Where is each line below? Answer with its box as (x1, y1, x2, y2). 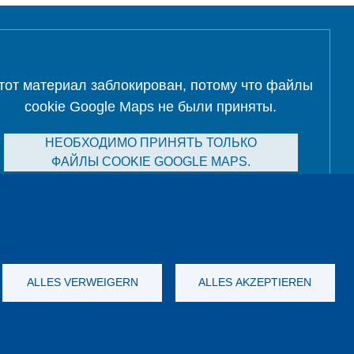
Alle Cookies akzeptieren (84, 189, 218, 201)
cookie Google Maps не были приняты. (24, 99, 277, 115)
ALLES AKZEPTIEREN (198, 276, 312, 288)
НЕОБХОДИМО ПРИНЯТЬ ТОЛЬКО (44, 136, 257, 149)
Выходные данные (85, 281, 206, 295)
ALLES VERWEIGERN (26, 276, 138, 288)
